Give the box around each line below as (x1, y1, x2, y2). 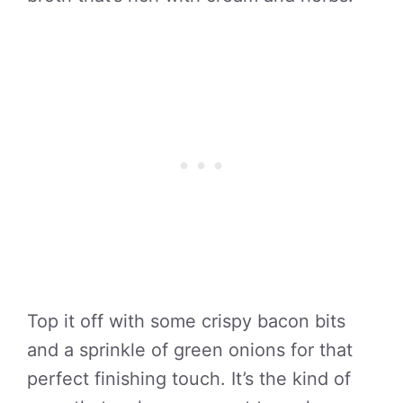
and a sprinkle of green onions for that (27, 339, 353, 361)
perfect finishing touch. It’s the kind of (27, 368, 351, 390)
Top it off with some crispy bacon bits (27, 310, 345, 332)
